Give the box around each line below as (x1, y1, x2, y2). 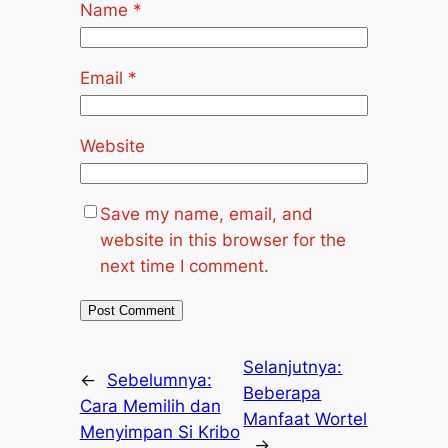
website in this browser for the (99, 229, 346, 250)
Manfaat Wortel (243, 409, 368, 430)
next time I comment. (99, 255, 269, 276)
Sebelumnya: (106, 370, 212, 391)
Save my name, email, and (99, 203, 313, 224)
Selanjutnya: (243, 357, 343, 378)
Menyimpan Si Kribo (79, 422, 240, 443)
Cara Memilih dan (79, 396, 221, 417)
